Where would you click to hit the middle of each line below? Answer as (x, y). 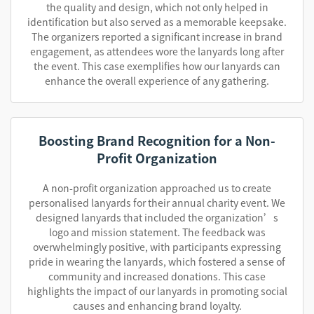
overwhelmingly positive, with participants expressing (157, 247)
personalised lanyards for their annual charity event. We (157, 203)
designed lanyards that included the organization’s (157, 217)
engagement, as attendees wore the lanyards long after (157, 51)
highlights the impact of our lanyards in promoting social (157, 291)
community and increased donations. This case (157, 276)
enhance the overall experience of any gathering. (157, 81)
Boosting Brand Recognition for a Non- (157, 140)
